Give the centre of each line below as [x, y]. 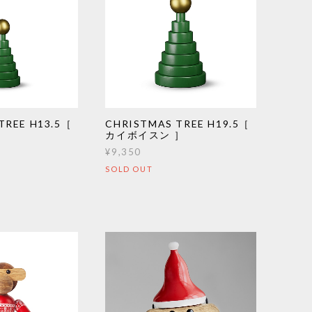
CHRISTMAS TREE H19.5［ [178, 124]
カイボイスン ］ [145, 135]
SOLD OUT [129, 169]
